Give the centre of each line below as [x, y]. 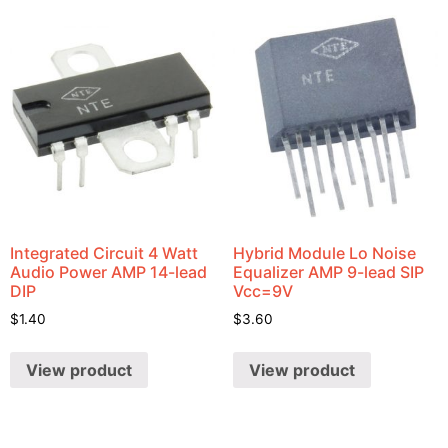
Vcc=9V [262, 291]
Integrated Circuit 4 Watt [104, 253]
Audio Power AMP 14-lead [108, 272]
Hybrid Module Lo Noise [324, 253]
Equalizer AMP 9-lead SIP [328, 272]
